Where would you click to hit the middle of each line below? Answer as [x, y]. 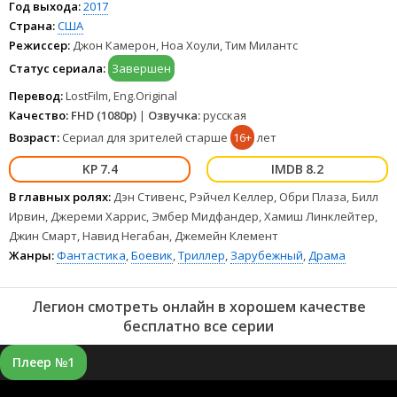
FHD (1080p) [104, 115]
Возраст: [34, 137]
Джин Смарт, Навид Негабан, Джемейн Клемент [144, 236]
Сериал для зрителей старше [145, 137]
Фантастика [91, 255]
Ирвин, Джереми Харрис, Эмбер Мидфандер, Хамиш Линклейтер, [193, 216]
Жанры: [31, 255]
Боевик [152, 255]
